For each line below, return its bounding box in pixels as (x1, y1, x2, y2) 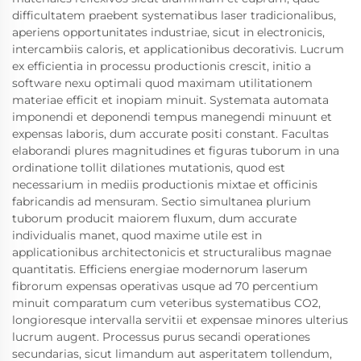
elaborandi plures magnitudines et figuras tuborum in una (12, 143, 339, 158)
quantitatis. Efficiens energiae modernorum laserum (12, 261, 308, 276)
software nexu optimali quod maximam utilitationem (12, 75, 313, 90)
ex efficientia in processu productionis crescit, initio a (12, 58, 311, 73)
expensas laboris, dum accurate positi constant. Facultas (12, 126, 329, 141)
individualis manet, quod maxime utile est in (12, 227, 262, 243)
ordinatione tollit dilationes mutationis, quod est (12, 160, 285, 175)
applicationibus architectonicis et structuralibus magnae (12, 244, 331, 259)
